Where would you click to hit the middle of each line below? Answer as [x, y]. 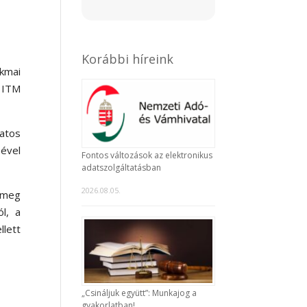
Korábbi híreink [128, 59]
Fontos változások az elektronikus [147, 156]
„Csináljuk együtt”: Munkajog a [139, 293]
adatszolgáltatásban [122, 168]
